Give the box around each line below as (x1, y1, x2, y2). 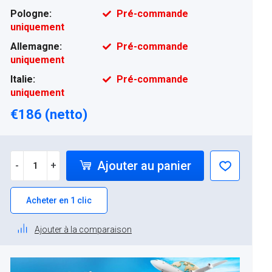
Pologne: (10, 8, 52, 19)
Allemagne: (10, 41, 62, 52)
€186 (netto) (10, 107, 87, 122)
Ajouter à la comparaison (35, 225, 132, 234)
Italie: (10, 73, 35, 85)
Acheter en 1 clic (26, 195, 92, 205)
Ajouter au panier (93, 158, 191, 173)
